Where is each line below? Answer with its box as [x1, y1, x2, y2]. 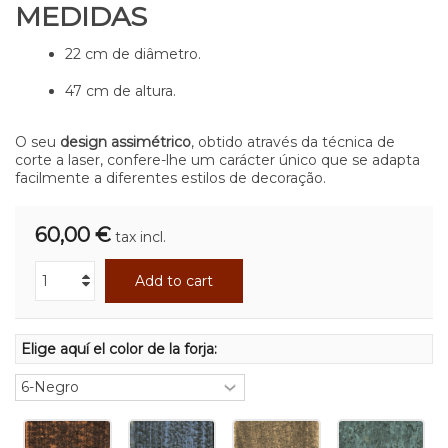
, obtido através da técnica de [191, 132, 395, 151]
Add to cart [135, 271, 213, 290]
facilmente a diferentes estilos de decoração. [15, 168, 326, 187]
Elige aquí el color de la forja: [21, 339, 221, 358]
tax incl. [115, 227, 166, 246]
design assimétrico [60, 132, 191, 151]
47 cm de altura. [65, 81, 176, 100]
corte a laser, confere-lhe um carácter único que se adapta [15, 150, 420, 169]
